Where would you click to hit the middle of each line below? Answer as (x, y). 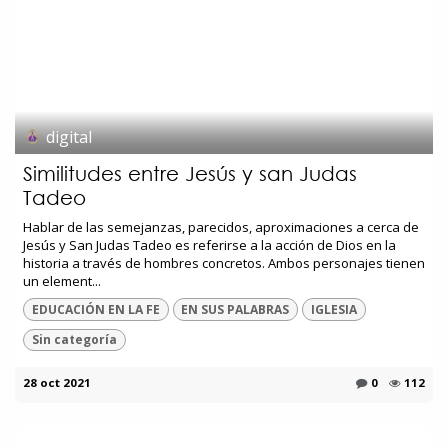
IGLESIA (333, 309)
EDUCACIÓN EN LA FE (95, 309)
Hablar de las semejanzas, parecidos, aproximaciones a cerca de (221, 227)
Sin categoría (74, 339)
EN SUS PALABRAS (235, 309)
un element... (62, 281)
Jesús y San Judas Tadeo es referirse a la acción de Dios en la (209, 245)
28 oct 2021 (57, 383)
